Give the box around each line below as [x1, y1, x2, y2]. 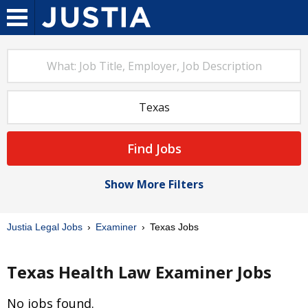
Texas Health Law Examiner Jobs [7, 261, 272, 283]
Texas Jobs [147, 221, 199, 232]
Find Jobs [126, 140, 181, 157]
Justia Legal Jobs [7, 221, 82, 232]
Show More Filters [104, 177, 203, 192]
